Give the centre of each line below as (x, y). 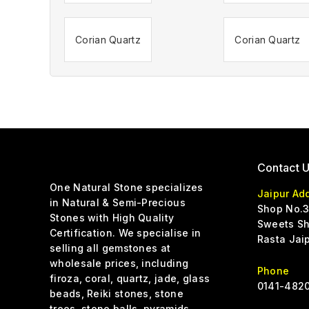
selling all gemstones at (110, 248)
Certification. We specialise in (126, 233)
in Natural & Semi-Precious (118, 202)
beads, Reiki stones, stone (117, 293)
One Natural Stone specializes (127, 187)
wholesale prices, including (119, 263)
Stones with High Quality (112, 218)
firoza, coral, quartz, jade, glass (130, 278)
